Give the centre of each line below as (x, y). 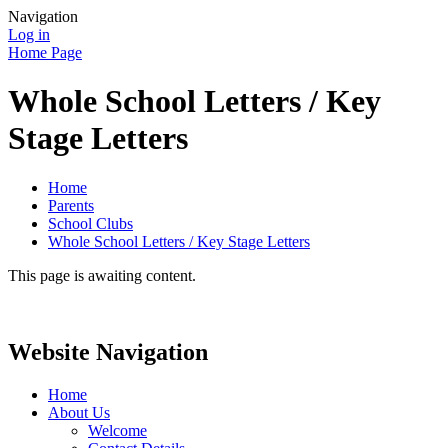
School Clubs (90, 223)
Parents (71, 205)
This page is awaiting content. (102, 275)
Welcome (117, 430)
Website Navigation (108, 351)
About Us (79, 412)
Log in (29, 34)
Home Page (45, 52)
